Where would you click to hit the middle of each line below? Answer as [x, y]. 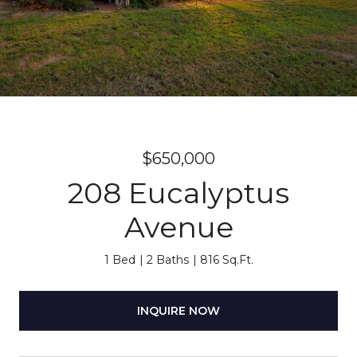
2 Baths [167, 260]
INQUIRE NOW [178, 310]
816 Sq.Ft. [226, 260]
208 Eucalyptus [178, 193]
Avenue [178, 227]
